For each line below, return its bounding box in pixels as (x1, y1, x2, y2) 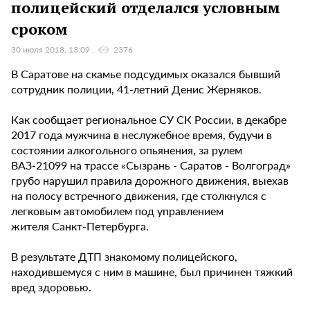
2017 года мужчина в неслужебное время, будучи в (11, 126, 272, 143)
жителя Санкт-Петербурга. (11, 217, 149, 234)
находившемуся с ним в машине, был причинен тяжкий (11, 263, 293, 280)
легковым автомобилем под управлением (11, 202, 224, 219)
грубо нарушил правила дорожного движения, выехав (11, 172, 289, 188)
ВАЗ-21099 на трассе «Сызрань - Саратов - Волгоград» (11, 156, 291, 173)
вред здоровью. (11, 278, 91, 295)
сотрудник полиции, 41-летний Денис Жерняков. (11, 80, 262, 97)
